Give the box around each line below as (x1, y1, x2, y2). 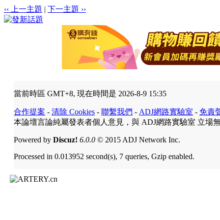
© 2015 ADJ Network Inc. (95, 135, 180, 144)
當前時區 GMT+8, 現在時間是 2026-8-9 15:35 (14, 89, 166, 98)
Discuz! (53, 135, 78, 144)
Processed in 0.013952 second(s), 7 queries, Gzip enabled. (14, 152, 194, 161)
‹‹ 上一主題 (4, 4, 42, 13)
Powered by (14, 135, 53, 144)
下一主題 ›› (48, 4, 86, 13)
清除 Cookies (52, 107, 95, 116)
